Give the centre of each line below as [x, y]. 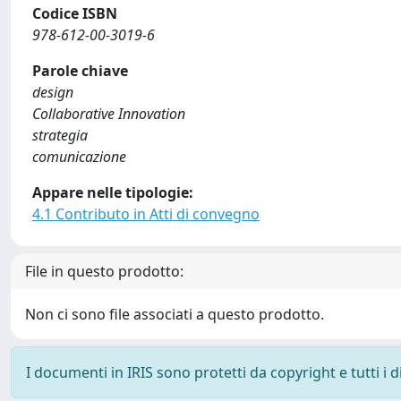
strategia [60, 135]
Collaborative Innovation [109, 114]
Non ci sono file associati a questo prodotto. [175, 314]
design [53, 92]
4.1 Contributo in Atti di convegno [146, 214]
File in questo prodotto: [104, 271]
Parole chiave [80, 71]
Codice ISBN [75, 13]
